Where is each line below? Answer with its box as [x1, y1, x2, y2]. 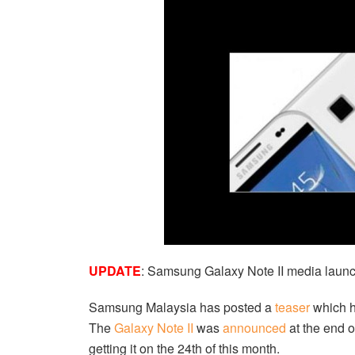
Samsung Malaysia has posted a [89, 297, 275, 316]
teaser [275, 297, 310, 316]
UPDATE [89, 261, 141, 280]
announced [223, 318, 286, 337]
